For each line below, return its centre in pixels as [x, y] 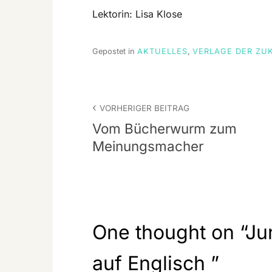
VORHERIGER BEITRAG [145, 108]
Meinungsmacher [148, 146]
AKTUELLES [162, 52]
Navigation [131, 121]
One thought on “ [169, 233]
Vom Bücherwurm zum [165, 128]
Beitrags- [125, 98]
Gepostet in [115, 52]
